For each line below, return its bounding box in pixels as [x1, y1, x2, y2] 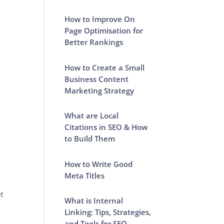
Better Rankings [64, 37, 123, 47]
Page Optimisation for [64, 25, 143, 35]
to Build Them [64, 133, 115, 143]
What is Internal [64, 195, 123, 205]
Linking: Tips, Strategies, [64, 207, 151, 217]
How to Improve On [64, 14, 135, 24]
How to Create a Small [64, 62, 145, 72]
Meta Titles [64, 170, 105, 180]
